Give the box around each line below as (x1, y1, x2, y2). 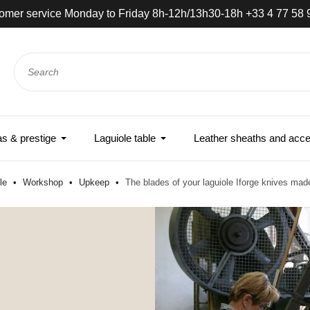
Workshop (23, 177, 66, 188)
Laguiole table (94, 132, 156, 145)
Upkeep (79, 177, 112, 188)
